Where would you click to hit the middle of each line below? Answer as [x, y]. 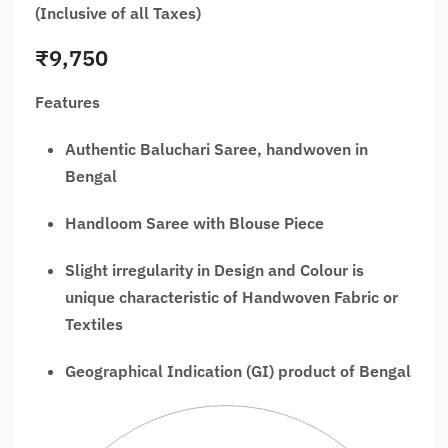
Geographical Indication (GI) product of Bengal [238, 370]
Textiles [94, 323]
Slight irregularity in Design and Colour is [214, 269]
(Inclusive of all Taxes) [118, 12]
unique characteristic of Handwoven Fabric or [231, 296]
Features [67, 101]
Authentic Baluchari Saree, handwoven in [216, 148]
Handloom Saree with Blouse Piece [194, 222]
